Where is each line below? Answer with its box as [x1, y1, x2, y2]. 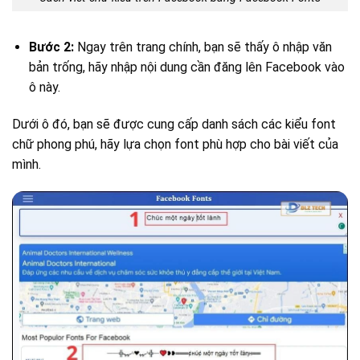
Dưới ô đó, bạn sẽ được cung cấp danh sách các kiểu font [12, 117, 336, 133]
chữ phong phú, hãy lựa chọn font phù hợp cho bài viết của [12, 137, 338, 153]
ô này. [28, 80, 60, 96]
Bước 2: [28, 39, 74, 55]
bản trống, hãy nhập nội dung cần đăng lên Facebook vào [28, 59, 345, 76]
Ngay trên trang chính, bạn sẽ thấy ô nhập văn [73, 39, 332, 55]
